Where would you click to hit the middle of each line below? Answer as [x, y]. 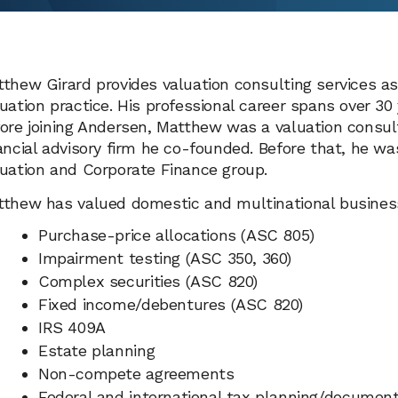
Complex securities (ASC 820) [148, 281]
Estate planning [97, 350]
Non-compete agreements [136, 373]
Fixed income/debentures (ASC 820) [171, 304]
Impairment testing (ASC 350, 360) [165, 258]
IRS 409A [72, 327]
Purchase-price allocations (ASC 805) [176, 235]
